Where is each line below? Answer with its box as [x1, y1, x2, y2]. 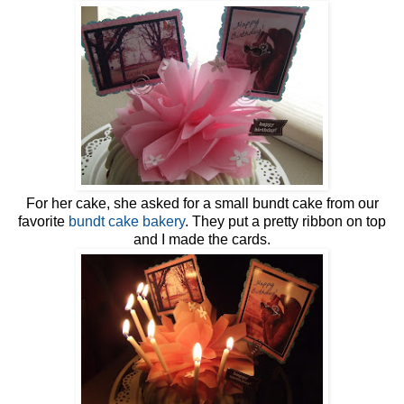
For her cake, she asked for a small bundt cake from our [25, 196, 379, 212]
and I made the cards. [133, 232, 271, 248]
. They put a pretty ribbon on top [185, 214, 386, 230]
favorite [18, 214, 69, 230]
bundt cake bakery [69, 214, 185, 230]
